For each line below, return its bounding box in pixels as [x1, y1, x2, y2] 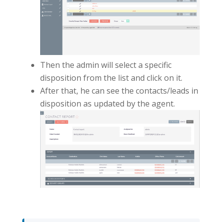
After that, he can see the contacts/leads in [40, 85, 198, 96]
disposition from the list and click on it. [40, 72, 182, 83]
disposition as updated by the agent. [40, 98, 175, 109]
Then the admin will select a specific [40, 59, 171, 70]
